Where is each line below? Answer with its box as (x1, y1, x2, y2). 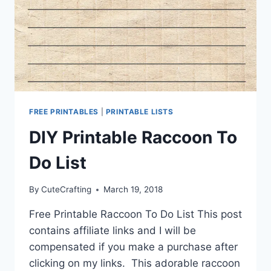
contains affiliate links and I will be (29, 224, 196, 237)
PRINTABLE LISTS (105, 106, 174, 116)
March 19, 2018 (103, 184, 163, 195)
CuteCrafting (41, 184, 92, 195)
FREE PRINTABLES (29, 106, 99, 116)
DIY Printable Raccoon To (29, 126, 237, 148)
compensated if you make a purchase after (29, 241, 238, 253)
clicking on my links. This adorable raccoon (29, 257, 240, 270)
